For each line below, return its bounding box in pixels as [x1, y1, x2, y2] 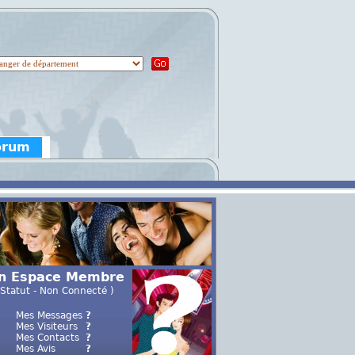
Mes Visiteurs [15, 321, 78, 332]
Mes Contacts [15, 332, 79, 343]
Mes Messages [15, 310, 82, 321]
